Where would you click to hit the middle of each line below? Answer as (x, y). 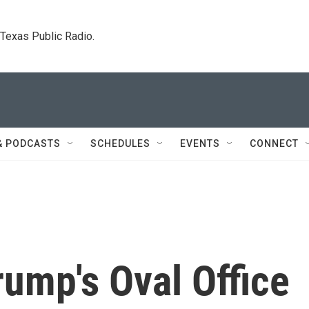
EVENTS (200, 143)
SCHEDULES (120, 143)
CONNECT (274, 143)
